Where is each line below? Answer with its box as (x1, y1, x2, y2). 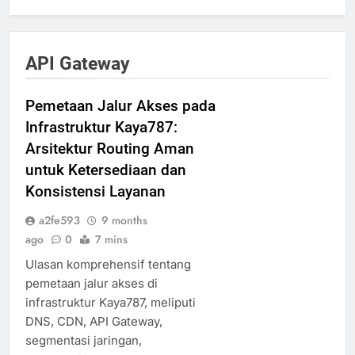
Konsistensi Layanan (25, 181, 166, 200)
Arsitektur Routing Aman (25, 139, 194, 158)
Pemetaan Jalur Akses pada (25, 96, 216, 115)
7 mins (95, 231, 128, 247)
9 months (101, 212, 147, 228)
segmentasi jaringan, (25, 332, 142, 348)
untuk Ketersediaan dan (25, 160, 186, 179)
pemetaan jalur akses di (25, 275, 158, 291)
